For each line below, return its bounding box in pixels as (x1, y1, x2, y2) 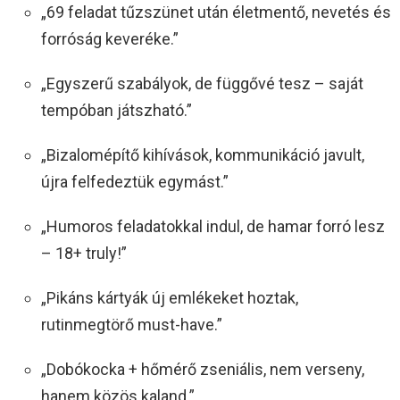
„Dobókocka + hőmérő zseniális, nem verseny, (41, 359, 364, 379)
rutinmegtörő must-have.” (41, 314, 222, 334)
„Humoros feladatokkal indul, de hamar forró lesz (41, 216, 385, 236)
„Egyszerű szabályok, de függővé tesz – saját (41, 73, 363, 93)
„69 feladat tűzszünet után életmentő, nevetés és (41, 2, 391, 21)
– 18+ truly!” (41, 243, 127, 262)
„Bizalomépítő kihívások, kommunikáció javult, (41, 145, 364, 164)
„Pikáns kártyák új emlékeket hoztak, (41, 287, 298, 307)
